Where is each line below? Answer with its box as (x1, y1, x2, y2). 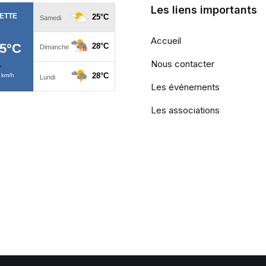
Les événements (151, 81, 220, 93)
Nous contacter (151, 58, 214, 69)
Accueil (151, 34, 181, 46)
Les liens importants (151, 3, 257, 16)
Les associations (151, 104, 220, 116)
